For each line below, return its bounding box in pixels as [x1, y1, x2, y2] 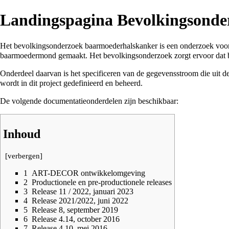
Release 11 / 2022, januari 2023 [32, 187, 133, 196]
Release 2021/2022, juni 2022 [32, 196, 128, 205]
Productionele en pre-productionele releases [32, 177, 172, 187]
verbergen [8, 151, 40, 160]
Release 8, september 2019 [32, 205, 118, 214]
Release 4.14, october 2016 [32, 214, 120, 223]
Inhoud [3, 127, 40, 141]
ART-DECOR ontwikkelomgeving [32, 168, 145, 177]
